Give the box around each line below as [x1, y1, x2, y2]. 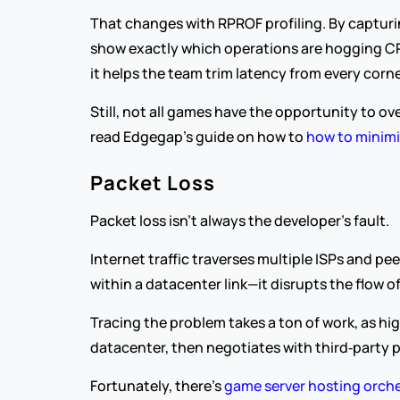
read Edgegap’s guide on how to [89, 127, 306, 146]
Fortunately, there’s [89, 376, 224, 396]
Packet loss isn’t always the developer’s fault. [89, 211, 389, 230]
